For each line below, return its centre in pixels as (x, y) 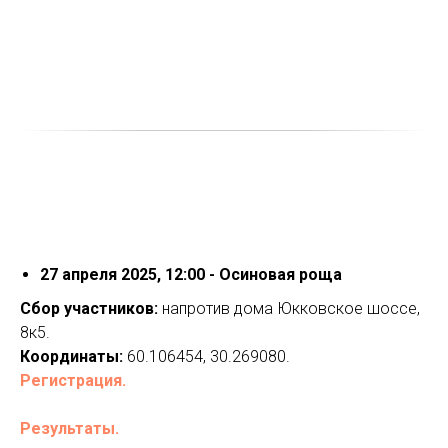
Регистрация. (73, 380)
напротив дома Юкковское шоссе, (289, 308)
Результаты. (69, 428)
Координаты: (71, 356)
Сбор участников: (89, 308)
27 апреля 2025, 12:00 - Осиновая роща (191, 274)
